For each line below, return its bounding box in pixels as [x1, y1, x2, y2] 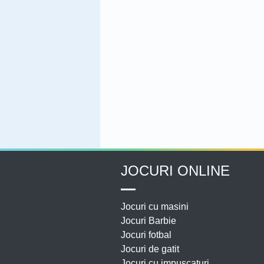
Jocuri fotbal [121, 229, 171, 240]
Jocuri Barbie [121, 215, 176, 226]
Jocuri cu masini [121, 201, 189, 212]
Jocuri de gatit [121, 243, 179, 254]
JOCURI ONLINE [121, 162, 230, 179]
